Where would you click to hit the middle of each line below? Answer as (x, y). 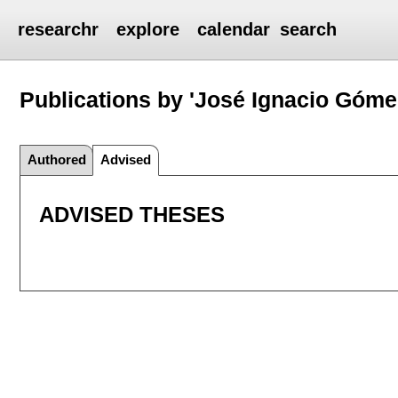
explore (148, 29)
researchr (59, 29)
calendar (234, 29)
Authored (56, 159)
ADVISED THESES (131, 215)
